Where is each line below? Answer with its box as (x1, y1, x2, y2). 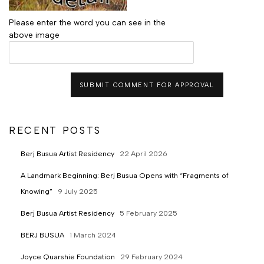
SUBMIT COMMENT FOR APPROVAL (79, 81, 214, 89)
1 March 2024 (70, 230, 116, 239)
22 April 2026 (120, 149, 167, 158)
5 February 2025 (120, 209, 177, 217)
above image (9, 30, 60, 39)
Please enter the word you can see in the (9, 18, 166, 27)
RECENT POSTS (9, 124, 101, 136)
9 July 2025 (58, 187, 98, 196)
